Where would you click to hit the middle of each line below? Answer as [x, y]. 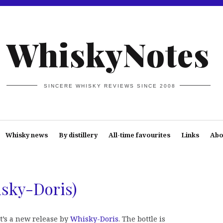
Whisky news [26, 135]
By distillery [78, 135]
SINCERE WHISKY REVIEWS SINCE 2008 [110, 86]
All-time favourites [139, 135]
